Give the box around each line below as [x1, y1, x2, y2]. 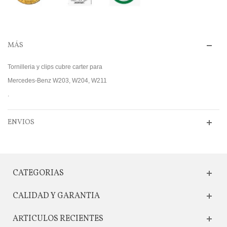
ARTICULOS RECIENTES [13, 213, 103, 225]
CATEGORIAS [13, 168, 64, 179]
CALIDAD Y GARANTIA [13, 191, 100, 202]
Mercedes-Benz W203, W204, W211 [8, 77, 107, 85]
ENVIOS [8, 118, 34, 128]
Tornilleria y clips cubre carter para [8, 63, 102, 71]
